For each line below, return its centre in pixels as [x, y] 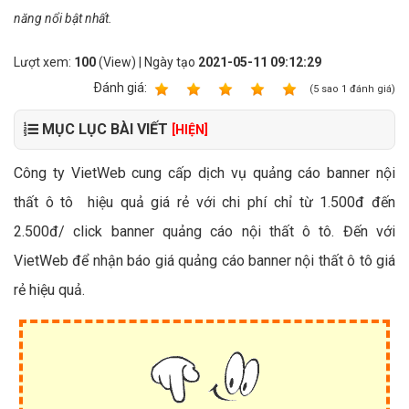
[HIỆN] [190, 130]
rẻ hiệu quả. [49, 290]
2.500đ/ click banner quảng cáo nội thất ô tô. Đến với [204, 231]
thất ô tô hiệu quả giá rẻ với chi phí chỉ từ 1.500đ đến [204, 202]
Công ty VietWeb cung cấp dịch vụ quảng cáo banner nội [204, 173]
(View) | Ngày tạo [147, 62]
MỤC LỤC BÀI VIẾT [105, 129]
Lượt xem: [44, 62]
